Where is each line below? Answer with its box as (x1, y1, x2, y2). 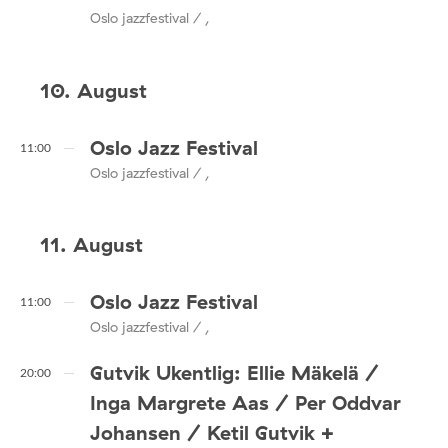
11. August (40, 232, 143, 258)
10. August (40, 77, 147, 103)
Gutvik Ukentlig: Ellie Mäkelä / (90, 359, 379, 385)
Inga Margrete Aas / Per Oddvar (90, 389, 401, 415)
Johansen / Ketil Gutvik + (90, 419, 334, 445)
